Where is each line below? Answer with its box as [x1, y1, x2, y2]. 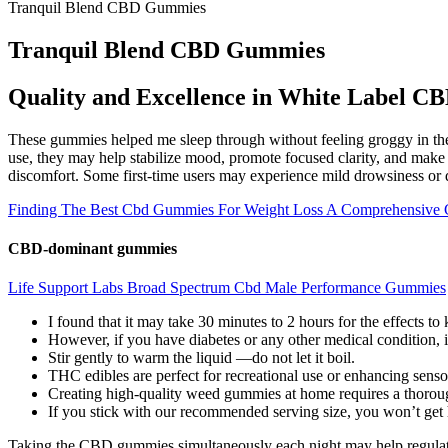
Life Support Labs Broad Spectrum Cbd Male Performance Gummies [8, 279, 446, 297]
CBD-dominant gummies [8, 239, 177, 257]
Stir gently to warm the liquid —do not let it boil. [48, 349, 355, 367]
